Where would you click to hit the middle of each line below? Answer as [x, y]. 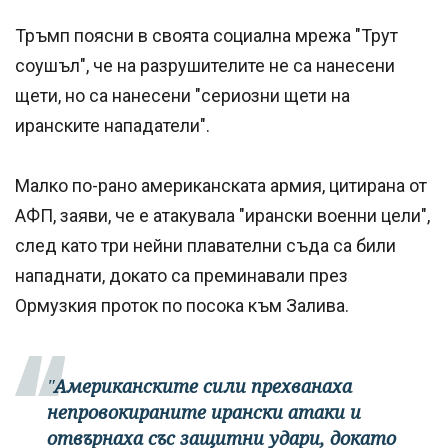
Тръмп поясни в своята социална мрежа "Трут [206, 36]
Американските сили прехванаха [203, 386]
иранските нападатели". [112, 126]
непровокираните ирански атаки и [204, 412]
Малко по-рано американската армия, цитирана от [221, 186]
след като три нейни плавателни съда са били [205, 246]
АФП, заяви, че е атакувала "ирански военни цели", [222, 216]
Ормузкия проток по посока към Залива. [182, 306]
